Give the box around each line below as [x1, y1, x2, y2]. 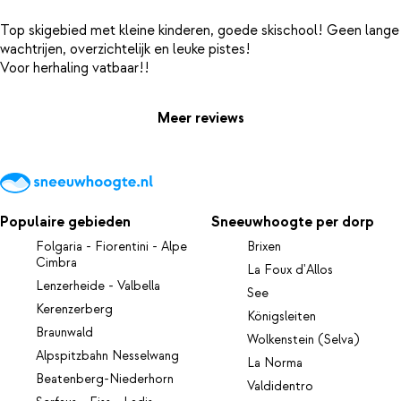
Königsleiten [247, 308, 317, 325]
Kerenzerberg [36, 301, 113, 318]
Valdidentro [247, 378, 314, 395]
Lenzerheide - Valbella [36, 277, 160, 294]
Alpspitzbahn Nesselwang [36, 347, 179, 364]
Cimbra [36, 254, 77, 271]
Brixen [247, 238, 282, 255]
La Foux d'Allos [247, 261, 334, 278]
